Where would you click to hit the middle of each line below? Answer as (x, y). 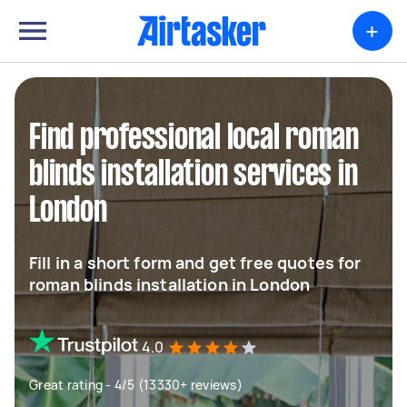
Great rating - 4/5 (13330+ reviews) (136, 385)
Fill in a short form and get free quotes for (195, 263)
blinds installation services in (194, 175)
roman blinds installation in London (170, 284)
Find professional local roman (194, 139)
